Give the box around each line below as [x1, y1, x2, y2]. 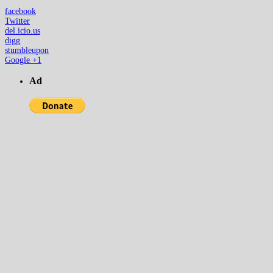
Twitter [5, 16, 30, 26]
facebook [5, 7, 36, 16]
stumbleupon [5, 46, 49, 55]
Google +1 [5, 55, 41, 65]
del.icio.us [5, 26, 40, 36]
